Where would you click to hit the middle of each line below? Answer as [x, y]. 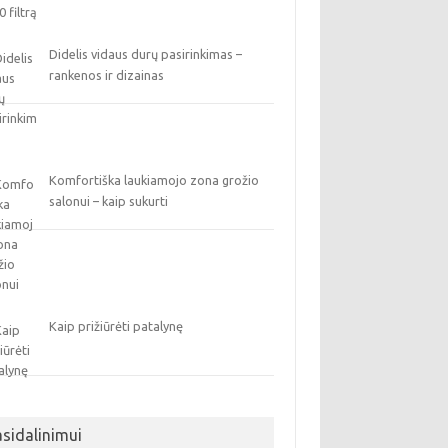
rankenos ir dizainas [107, 75]
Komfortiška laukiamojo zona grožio [154, 180]
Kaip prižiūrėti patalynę [116, 326]
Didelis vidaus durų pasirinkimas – [146, 54]
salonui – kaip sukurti [109, 201]
